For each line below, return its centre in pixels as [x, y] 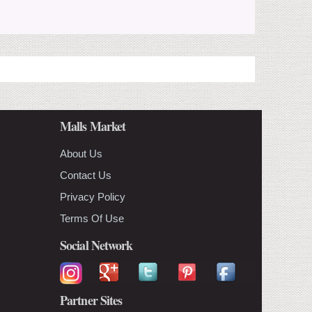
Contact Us [86, 175]
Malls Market [93, 126]
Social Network [96, 245]
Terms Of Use [92, 218]
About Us [81, 153]
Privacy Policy [93, 196]
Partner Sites [91, 300]
